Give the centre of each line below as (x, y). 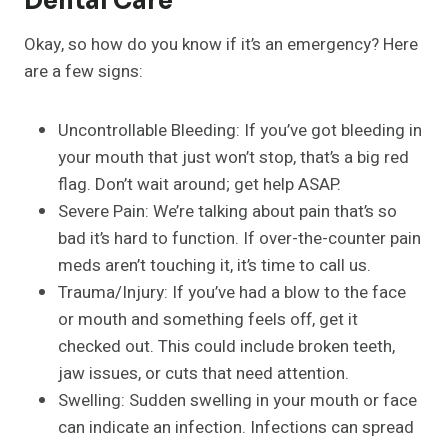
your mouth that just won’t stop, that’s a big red (233, 158)
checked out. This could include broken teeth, (226, 347)
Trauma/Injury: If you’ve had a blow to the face (232, 293)
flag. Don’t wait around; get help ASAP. (199, 185)
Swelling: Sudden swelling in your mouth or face (237, 401)
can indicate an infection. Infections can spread (236, 428)
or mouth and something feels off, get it (208, 320)
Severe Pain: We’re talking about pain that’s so (227, 212)
